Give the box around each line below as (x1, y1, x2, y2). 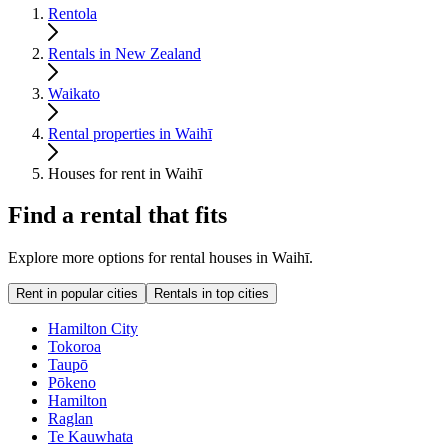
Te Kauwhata (48, 428, 133, 446)
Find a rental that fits (8, 202, 227, 229)
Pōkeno (48, 374, 96, 392)
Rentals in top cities (154, 286, 269, 302)
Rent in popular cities (16, 286, 138, 302)
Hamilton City (48, 320, 138, 338)
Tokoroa (48, 338, 101, 356)
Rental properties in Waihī (48, 124, 212, 142)
